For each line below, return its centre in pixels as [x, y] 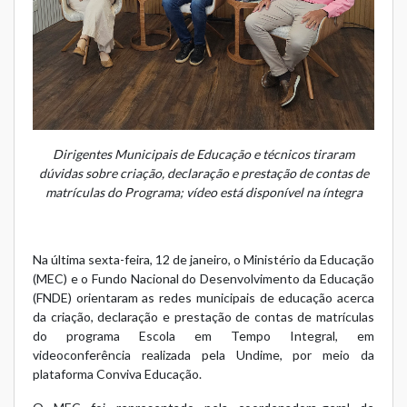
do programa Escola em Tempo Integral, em [203, 335]
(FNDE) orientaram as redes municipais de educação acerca [203, 297]
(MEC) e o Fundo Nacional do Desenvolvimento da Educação [203, 278]
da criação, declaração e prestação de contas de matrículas [203, 316]
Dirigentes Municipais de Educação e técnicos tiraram [203, 154]
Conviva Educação [148, 373]
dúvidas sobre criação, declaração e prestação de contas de [203, 173]
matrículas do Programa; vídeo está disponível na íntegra [203, 192]
